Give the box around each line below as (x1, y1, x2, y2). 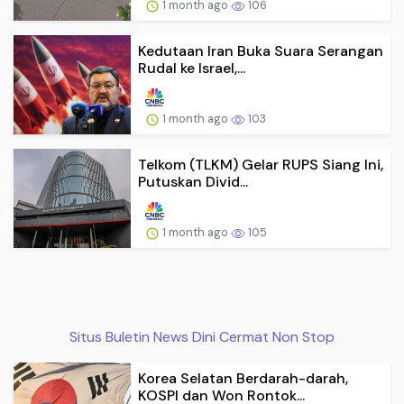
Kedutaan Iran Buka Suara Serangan (138, 41, 383, 61)
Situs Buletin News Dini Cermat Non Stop (69, 326, 335, 346)
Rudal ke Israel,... (138, 59, 245, 78)
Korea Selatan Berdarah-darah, (138, 368, 348, 388)
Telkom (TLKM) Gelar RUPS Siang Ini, (138, 155, 383, 175)
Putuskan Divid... (138, 172, 248, 192)
